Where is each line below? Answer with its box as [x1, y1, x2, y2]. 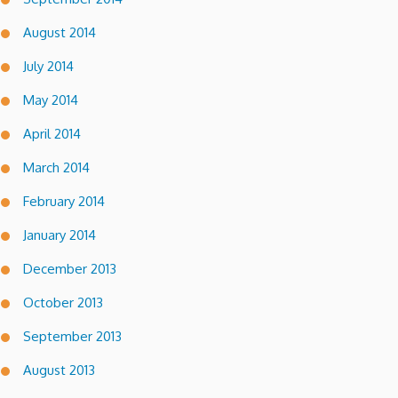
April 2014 [23, 124, 81, 142]
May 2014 [23, 91, 78, 108]
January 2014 [23, 226, 96, 243]
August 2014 [23, 23, 96, 41]
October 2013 [23, 293, 103, 311]
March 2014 [23, 158, 90, 176]
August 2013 [23, 361, 95, 378]
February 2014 [23, 192, 105, 210]
